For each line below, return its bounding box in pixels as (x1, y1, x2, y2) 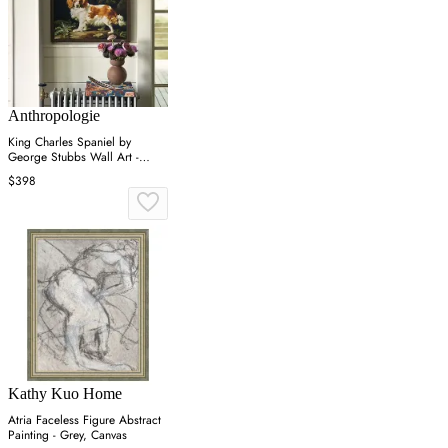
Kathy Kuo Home (8, 385, 122, 403)
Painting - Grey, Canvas (8, 426, 127, 445)
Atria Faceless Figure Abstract (8, 411, 161, 430)
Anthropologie (8, 107, 100, 125)
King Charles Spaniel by (8, 133, 131, 152)
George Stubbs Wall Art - (8, 148, 139, 167)
